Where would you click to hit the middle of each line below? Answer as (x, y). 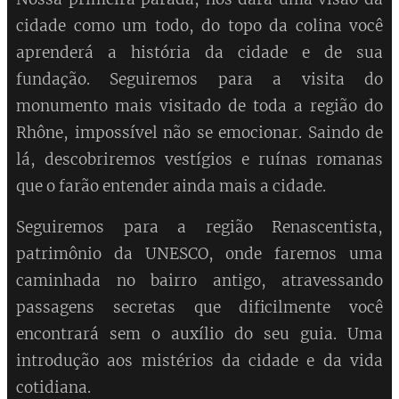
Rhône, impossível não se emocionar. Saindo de (199, 133)
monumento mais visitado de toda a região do (199, 106)
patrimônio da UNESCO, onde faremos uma (199, 254)
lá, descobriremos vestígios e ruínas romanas (199, 160)
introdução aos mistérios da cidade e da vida (199, 361)
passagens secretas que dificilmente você (199, 308)
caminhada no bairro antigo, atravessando (199, 281)
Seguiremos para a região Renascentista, (199, 228)
